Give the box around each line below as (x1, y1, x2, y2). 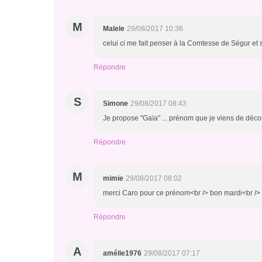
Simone (103, 99, 128, 108)
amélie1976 (103, 249, 142, 257)
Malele (103, 25, 125, 33)
